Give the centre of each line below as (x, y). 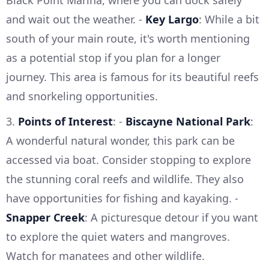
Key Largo (172, 19)
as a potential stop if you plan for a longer (113, 57)
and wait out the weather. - (76, 19)
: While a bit (229, 19)
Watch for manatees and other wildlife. (105, 255)
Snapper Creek (45, 217)
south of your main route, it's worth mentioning (128, 38)
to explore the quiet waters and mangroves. (118, 236)
